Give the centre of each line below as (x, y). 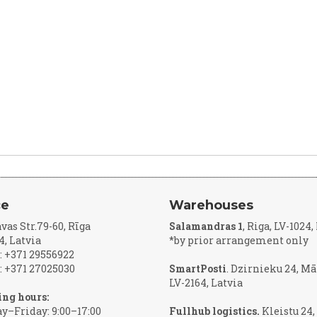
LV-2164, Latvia (206, 283)
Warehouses (211, 205)
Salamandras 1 (206, 226)
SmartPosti (198, 269)
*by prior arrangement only (239, 240)
